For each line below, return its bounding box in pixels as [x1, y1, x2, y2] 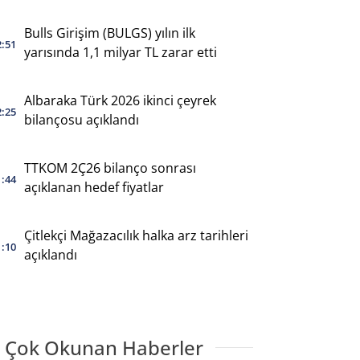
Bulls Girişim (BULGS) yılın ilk [23, 23, 195, 42]
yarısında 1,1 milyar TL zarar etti [23, 43, 217, 61]
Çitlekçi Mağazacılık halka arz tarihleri [23, 226, 248, 244]
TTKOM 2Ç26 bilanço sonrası [23, 158, 196, 177]
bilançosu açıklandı [23, 110, 139, 129]
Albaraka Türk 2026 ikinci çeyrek [23, 91, 216, 109]
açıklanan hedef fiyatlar [23, 178, 164, 196]
